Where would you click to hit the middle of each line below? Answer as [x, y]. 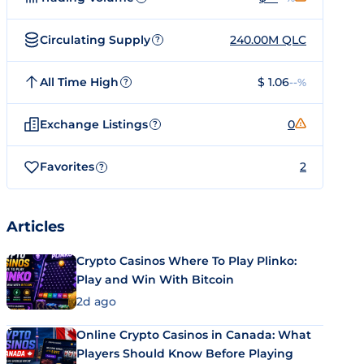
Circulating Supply [95, 39]
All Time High [79, 82]
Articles [36, 227]
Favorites [67, 167]
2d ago [96, 301]
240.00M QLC [268, 39]
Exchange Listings [94, 124]
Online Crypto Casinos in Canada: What [194, 334]
